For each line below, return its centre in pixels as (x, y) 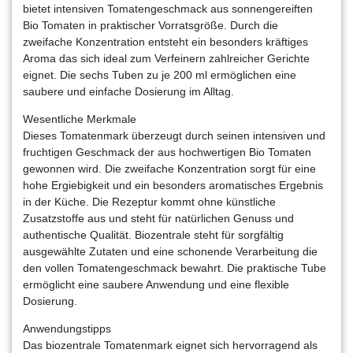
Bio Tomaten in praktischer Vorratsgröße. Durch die (150, 25)
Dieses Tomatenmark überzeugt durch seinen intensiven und (174, 135)
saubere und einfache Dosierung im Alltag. (128, 91)
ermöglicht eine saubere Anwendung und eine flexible (156, 284)
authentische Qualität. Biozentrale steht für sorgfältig (153, 234)
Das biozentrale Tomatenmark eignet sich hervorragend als (170, 345)
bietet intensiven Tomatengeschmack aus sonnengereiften (168, 8)
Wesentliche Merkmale (80, 119)
